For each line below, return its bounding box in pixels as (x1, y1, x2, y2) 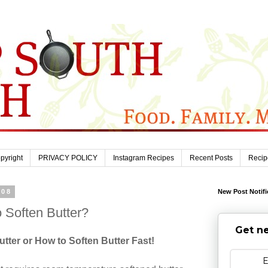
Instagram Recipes (113, 154, 174, 163)
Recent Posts (190, 154, 233, 163)
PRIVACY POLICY (38, 154, 98, 163)
